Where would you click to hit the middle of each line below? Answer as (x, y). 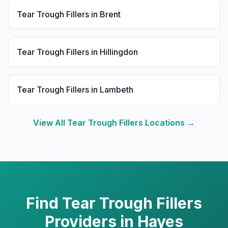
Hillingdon (119, 52)
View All (50, 123)
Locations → (169, 123)
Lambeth (117, 90)
